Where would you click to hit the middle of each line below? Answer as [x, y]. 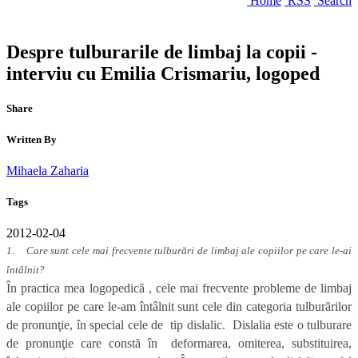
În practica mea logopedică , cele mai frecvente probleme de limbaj [179, 288]
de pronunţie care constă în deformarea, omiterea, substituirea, [179, 344]
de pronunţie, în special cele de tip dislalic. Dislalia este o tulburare [179, 325]
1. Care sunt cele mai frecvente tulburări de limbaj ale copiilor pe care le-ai [179, 251]
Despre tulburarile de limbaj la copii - [162, 52]
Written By [32, 139]
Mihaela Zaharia [48, 170]
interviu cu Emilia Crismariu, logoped [163, 74]
